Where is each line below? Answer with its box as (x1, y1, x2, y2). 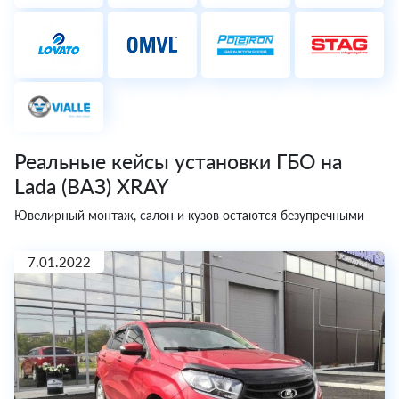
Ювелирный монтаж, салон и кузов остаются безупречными (14, 208, 364, 224)
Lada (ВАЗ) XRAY (14, 174, 168, 199)
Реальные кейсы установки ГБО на (14, 149, 342, 175)
